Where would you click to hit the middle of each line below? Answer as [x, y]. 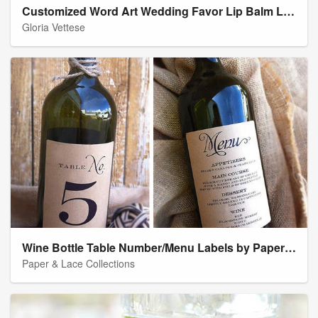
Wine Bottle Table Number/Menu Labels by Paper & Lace [290, 248]
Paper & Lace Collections [78, 264]
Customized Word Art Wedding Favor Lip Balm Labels [289, 11]
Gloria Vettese [54, 27]
